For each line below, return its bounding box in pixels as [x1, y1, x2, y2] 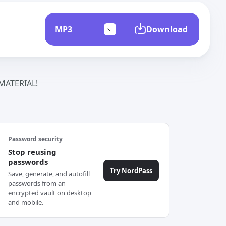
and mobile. [8, 198, 43, 207]
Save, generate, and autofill [8, 169, 90, 178]
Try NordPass [109, 165, 152, 175]
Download [146, 24, 188, 35]
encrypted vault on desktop [8, 188, 91, 197]
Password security [8, 135, 63, 143]
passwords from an [8, 179, 66, 188]
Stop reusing [8, 147, 56, 157]
